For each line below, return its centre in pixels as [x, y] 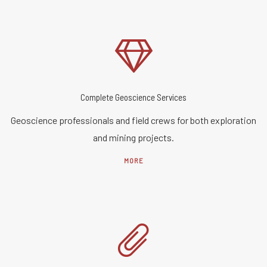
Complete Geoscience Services [133, 97]
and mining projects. [133, 137]
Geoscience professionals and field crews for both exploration [133, 120]
